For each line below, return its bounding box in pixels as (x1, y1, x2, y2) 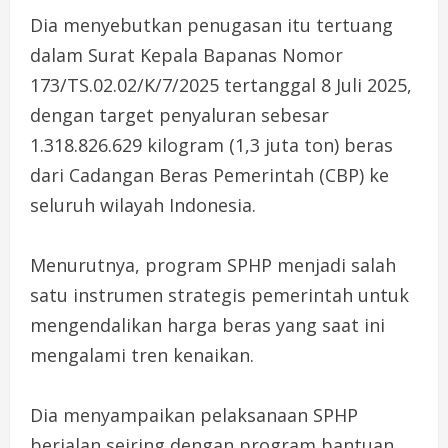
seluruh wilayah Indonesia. (30, 192, 256, 217)
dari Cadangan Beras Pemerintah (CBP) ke (30, 162, 389, 187)
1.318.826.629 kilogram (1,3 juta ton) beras (30, 132, 393, 157)
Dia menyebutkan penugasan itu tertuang (30, 12, 393, 37)
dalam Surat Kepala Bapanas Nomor (30, 42, 343, 67)
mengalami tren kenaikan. (30, 342, 254, 367)
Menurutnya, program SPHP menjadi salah (30, 252, 396, 277)
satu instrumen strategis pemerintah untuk (30, 282, 409, 307)
